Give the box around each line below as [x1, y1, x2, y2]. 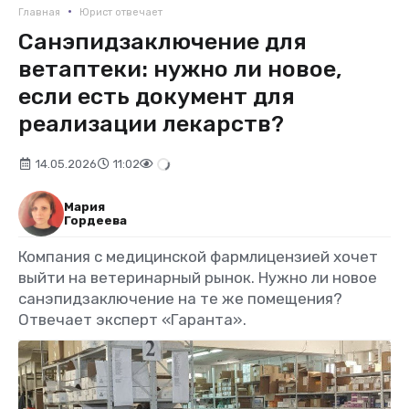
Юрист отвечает [79, 5, 163, 18]
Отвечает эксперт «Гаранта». [18, 309, 246, 329]
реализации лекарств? [18, 110, 284, 137]
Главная [18, 5, 60, 18]
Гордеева [64, 213, 127, 227]
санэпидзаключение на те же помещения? [18, 288, 342, 308]
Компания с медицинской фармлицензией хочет [18, 246, 378, 266]
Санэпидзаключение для [18, 27, 307, 55]
